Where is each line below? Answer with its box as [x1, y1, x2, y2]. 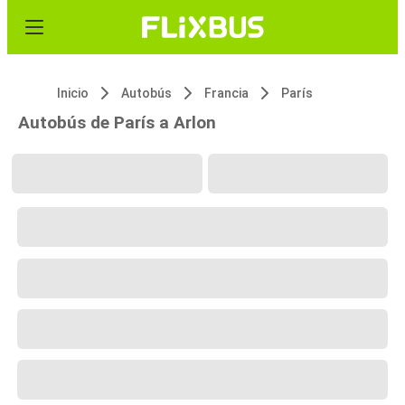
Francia [204, 86, 249, 100]
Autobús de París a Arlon [18, 112, 216, 133]
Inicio [57, 86, 89, 100]
